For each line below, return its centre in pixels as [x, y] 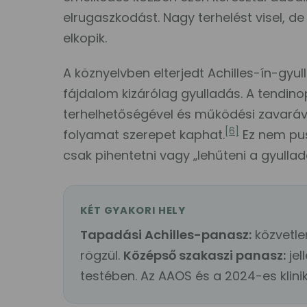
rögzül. [102, 256]
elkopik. [85, 38]
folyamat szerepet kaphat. [144, 135]
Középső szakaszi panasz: [205, 256]
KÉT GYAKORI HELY [133, 211]
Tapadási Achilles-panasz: [166, 235]
